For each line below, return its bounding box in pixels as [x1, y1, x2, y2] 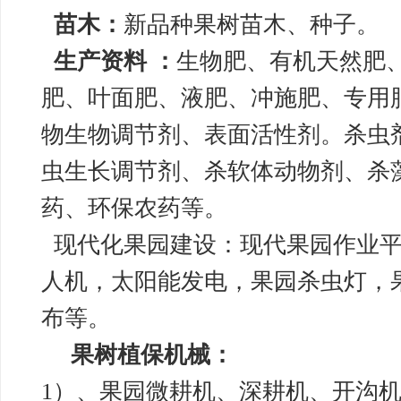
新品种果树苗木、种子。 [124, 12, 380, 38]
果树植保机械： [71, 342, 234, 368]
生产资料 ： [54, 48, 176, 74]
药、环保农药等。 [41, 195, 227, 221]
